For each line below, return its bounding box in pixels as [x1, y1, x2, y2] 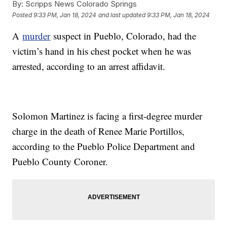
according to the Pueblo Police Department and [12, 140, 196, 153]
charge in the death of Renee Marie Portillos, [12, 125, 185, 138]
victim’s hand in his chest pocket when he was [12, 45, 192, 58]
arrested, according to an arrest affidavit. [12, 60, 169, 73]
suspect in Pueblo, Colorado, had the [50, 29, 197, 43]
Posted [12, 11, 34, 19]
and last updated [98, 11, 146, 19]
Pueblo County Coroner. [12, 155, 108, 168]
